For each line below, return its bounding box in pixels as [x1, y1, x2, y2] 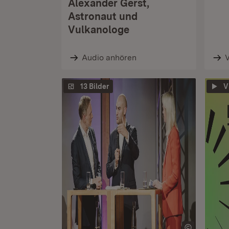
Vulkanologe [68, 24, 129, 36]
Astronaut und [68, 10, 138, 22]
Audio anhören [81, 53, 136, 62]
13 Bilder [80, 82, 109, 90]
